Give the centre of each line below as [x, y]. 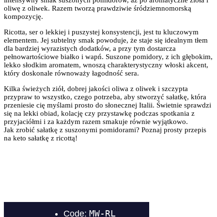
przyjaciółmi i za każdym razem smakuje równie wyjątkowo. [96, 121]
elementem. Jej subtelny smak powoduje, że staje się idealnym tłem [106, 40]
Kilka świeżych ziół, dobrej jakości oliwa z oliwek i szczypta [96, 88]
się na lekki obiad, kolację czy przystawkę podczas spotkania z [99, 113]
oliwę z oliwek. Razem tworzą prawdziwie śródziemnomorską [98, 8]
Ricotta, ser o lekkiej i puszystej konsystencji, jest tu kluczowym [101, 32]
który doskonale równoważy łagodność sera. [71, 73]
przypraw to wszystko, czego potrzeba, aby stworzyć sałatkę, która [105, 97]
